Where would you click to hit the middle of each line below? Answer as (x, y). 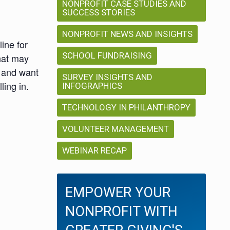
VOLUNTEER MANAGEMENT (116, 129)
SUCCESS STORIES (99, 13)
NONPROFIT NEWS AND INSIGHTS (127, 34)
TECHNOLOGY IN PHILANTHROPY (126, 108)
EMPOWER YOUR (118, 193)
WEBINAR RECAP (94, 151)
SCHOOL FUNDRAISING (107, 56)
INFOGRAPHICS (92, 86)
